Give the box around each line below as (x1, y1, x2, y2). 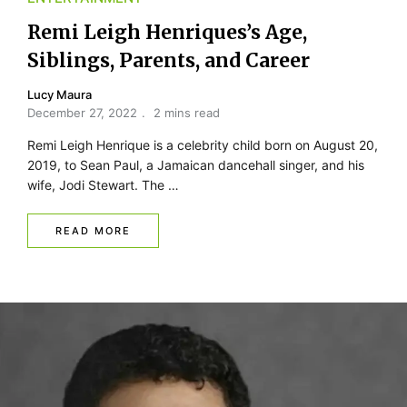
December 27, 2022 (27, 105, 137, 121)
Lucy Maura (27, 87, 92, 103)
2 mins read (154, 105, 220, 121)
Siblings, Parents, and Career (27, 48, 310, 74)
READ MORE (55, 224, 131, 238)
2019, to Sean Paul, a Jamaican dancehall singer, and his (27, 157, 364, 174)
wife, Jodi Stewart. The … (27, 177, 179, 194)
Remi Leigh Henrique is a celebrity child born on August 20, (27, 137, 378, 154)
